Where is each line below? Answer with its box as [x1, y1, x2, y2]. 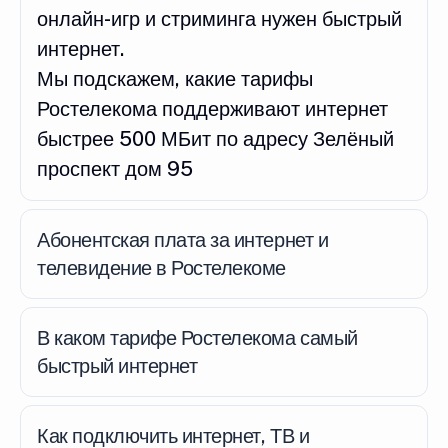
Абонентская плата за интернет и [37, 227, 329, 252]
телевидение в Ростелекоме [37, 255, 286, 280]
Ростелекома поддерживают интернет [37, 96, 388, 121]
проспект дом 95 [37, 156, 193, 181]
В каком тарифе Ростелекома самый [37, 325, 358, 350]
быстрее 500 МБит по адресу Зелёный [37, 126, 394, 151]
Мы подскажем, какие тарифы [37, 66, 313, 91]
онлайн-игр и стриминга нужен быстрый [37, 6, 402, 31]
